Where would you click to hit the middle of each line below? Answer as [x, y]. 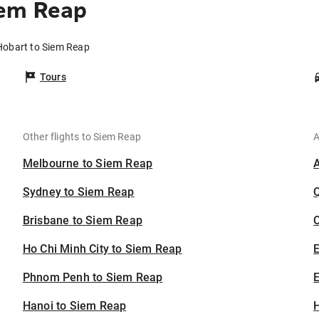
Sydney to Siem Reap [78, 192]
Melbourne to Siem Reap [88, 164]
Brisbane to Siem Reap [83, 221]
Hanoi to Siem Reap [74, 306]
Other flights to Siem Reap [82, 137]
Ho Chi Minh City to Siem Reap [102, 249]
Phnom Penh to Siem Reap [93, 278]
